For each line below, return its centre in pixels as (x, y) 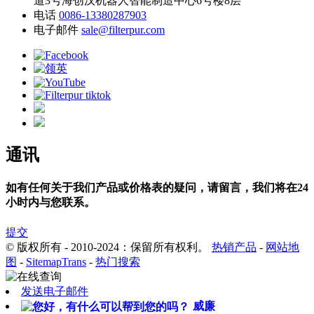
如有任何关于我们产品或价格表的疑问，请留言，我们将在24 (157, 188)
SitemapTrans (56, 261)
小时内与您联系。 (50, 203)
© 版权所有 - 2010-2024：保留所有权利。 (109, 247)
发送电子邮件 (55, 291)
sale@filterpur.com (123, 30)
